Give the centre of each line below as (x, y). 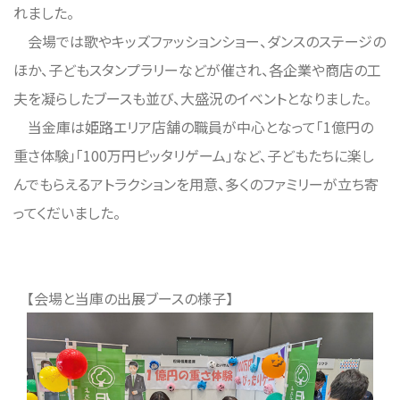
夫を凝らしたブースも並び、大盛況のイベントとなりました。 (192, 98)
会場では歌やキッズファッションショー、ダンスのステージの (200, 41)
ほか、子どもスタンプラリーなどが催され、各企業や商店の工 (197, 70)
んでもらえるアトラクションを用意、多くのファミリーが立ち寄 (196, 184)
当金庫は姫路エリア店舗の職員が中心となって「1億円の (193, 127)
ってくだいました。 (67, 212)
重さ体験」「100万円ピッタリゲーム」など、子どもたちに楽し (194, 155)
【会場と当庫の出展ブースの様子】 (130, 298)
